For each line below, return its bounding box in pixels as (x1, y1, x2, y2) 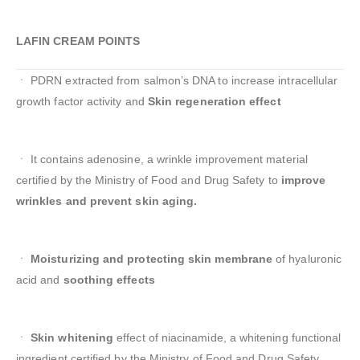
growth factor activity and (16, 95, 148, 108)
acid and (16, 273, 63, 287)
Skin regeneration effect (147, 95, 281, 108)
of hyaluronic (276, 252, 342, 266)
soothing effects (63, 273, 155, 287)
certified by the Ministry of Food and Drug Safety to (16, 174, 281, 187)
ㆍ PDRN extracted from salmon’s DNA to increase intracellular (16, 74, 338, 88)
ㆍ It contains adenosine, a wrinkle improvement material (16, 153, 308, 166)
